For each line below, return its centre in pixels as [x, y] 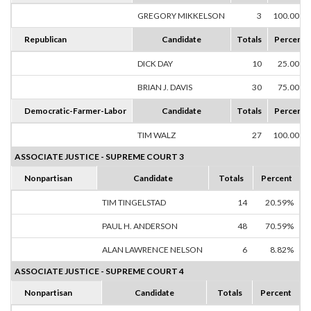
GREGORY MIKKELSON [181, 16]
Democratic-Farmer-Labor [75, 111]
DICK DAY [155, 64]
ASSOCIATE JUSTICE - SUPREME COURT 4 [99, 271]
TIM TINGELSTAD [134, 203]
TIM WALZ [157, 135]
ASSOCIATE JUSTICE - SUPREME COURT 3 [99, 157]
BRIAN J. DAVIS [165, 87]
